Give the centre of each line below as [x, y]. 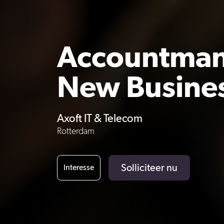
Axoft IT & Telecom [100, 119]
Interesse [79, 168]
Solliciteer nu [149, 168]
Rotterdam [76, 131]
